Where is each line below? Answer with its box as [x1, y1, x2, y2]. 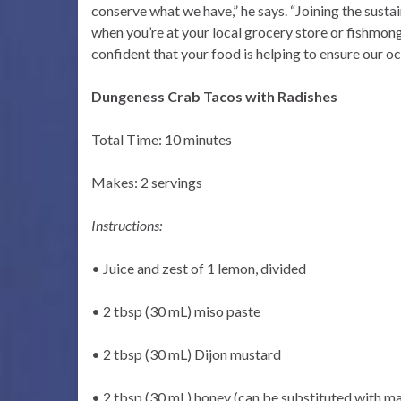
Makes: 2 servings [91, 174, 202, 191]
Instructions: [91, 217, 162, 234]
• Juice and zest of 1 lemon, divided [91, 260, 306, 277]
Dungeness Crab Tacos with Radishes [91, 88, 337, 105]
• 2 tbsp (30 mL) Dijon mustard [91, 346, 281, 363]
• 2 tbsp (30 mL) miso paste [91, 303, 260, 320]
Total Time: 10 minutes [91, 131, 232, 148]
